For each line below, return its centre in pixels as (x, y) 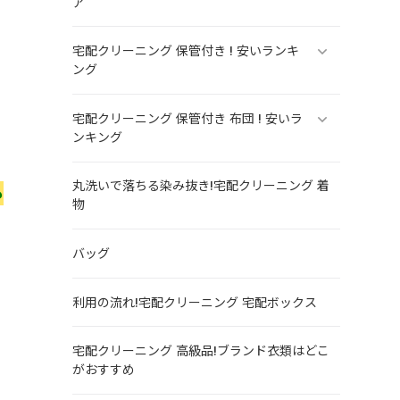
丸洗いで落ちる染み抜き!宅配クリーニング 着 (200, 186)
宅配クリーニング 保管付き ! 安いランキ (185, 51)
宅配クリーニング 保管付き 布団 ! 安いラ (187, 118)
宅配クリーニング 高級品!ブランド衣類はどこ (200, 351)
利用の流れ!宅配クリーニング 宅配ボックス (194, 302)
